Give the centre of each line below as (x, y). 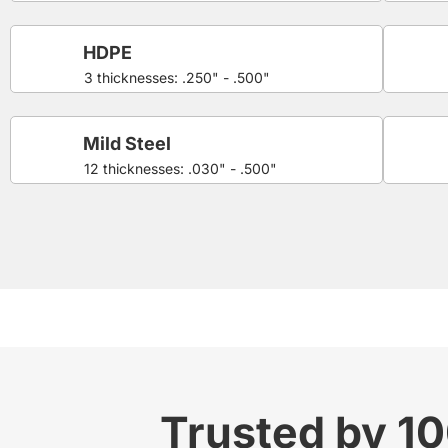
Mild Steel (127, 143)
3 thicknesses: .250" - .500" (177, 77)
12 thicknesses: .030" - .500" (180, 168)
